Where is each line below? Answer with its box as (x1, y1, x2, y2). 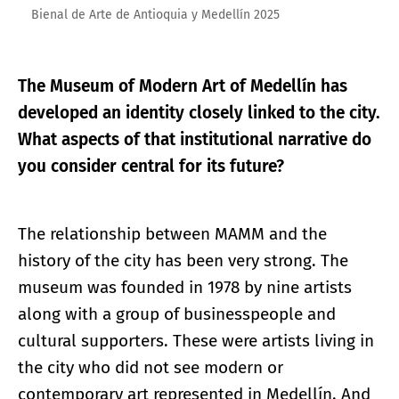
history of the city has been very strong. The (18, 250, 348, 272)
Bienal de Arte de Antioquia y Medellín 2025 (31, 7, 280, 23)
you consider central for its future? (18, 156, 284, 177)
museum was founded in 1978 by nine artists (18, 277, 352, 298)
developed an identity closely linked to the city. (18, 102, 380, 124)
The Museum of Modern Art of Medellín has (18, 76, 347, 97)
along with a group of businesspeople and (18, 304, 336, 325)
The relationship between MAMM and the (18, 224, 327, 245)
